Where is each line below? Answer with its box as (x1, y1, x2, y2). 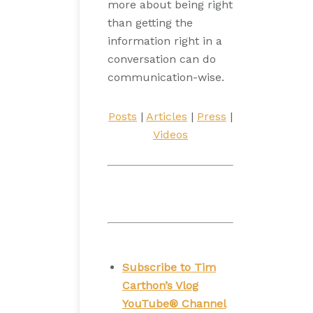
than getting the (108, 16, 193, 29)
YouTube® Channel (122, 297, 226, 310)
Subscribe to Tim (122, 261, 216, 274)
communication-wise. (108, 71, 224, 84)
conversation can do (108, 52, 216, 66)
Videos (153, 128, 188, 141)
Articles (146, 110, 187, 123)
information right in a (108, 34, 222, 48)
